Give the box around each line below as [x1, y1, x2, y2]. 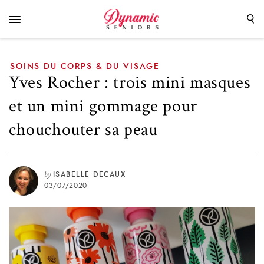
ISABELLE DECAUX [52, 171, 126, 178]
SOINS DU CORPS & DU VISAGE [10, 62, 160, 71]
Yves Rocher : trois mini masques [9, 71, 251, 94]
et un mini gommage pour [9, 95, 197, 118]
